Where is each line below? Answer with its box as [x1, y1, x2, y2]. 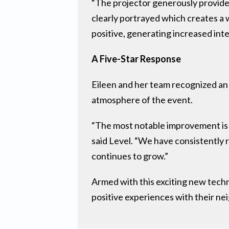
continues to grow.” [91, 150, 169, 162]
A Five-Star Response [91, 53, 181, 64]
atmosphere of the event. [91, 94, 193, 105]
